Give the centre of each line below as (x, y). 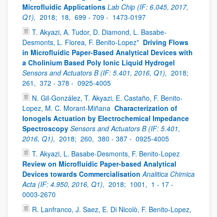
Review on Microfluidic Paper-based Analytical (99, 164)
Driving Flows (166, 42)
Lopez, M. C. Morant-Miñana (67, 108)
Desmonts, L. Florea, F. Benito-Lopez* (82, 42)
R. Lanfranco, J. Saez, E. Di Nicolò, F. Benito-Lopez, (112, 209)
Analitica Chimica (169, 174)
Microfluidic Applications (64, 7)
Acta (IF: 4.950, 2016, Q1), (64, 184)
